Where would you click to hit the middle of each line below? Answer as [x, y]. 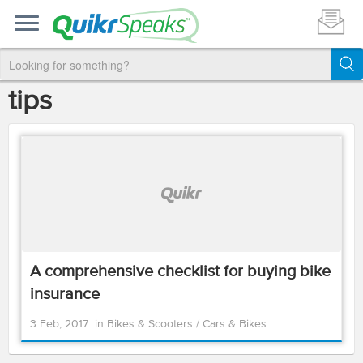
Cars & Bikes [235, 324]
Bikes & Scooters [152, 324]
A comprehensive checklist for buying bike [180, 272]
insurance [65, 295]
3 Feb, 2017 [59, 324]
